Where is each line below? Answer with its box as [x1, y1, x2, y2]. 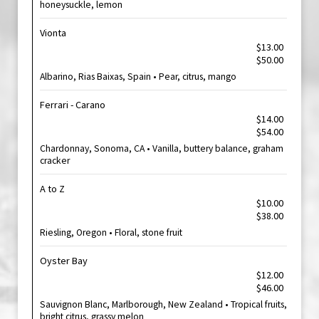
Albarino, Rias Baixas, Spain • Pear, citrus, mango [40, 70, 236, 83]
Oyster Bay [40, 254, 88, 267]
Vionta [40, 26, 66, 39]
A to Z [40, 182, 65, 195]
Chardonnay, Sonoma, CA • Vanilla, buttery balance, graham [40, 142, 283, 155]
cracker [40, 155, 70, 167]
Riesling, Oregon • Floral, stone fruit [40, 226, 182, 239]
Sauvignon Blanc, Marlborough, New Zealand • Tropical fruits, [40, 298, 287, 310]
